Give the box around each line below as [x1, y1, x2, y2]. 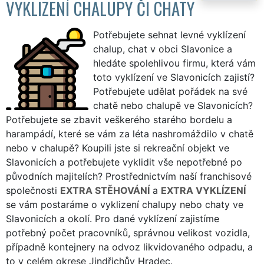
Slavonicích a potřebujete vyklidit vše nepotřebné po [6, 156, 242, 168]
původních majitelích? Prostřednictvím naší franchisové [6, 170, 252, 182]
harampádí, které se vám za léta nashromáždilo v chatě [6, 127, 253, 140]
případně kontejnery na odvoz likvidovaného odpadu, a [6, 240, 253, 253]
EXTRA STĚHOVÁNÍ [60, 184, 150, 196]
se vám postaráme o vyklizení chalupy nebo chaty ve [6, 198, 243, 210]
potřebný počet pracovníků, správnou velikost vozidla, [6, 226, 250, 239]
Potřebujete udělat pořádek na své [93, 85, 247, 97]
